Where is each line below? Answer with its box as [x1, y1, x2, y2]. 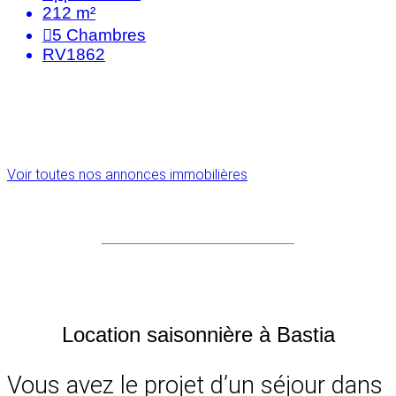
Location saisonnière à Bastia [61, 323, 335, 347]
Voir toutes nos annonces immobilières [7, 166, 247, 184]
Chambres [66, 26, 146, 45]
